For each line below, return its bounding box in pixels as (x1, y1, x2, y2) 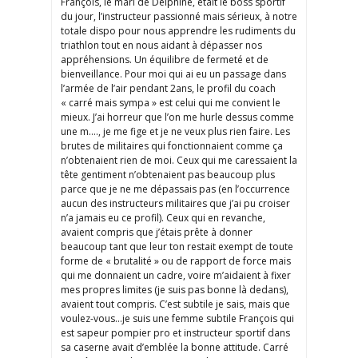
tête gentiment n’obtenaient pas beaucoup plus (61, 168, 275, 182)
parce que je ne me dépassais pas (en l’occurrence (61, 182, 290, 197)
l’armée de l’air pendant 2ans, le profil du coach (61, 82, 276, 96)
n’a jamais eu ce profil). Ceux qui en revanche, (61, 211, 265, 225)
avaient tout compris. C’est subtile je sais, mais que (61, 297, 290, 312)
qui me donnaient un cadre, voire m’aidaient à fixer (61, 268, 291, 283)
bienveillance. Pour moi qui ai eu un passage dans (61, 67, 286, 82)
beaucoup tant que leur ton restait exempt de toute (61, 240, 293, 254)
